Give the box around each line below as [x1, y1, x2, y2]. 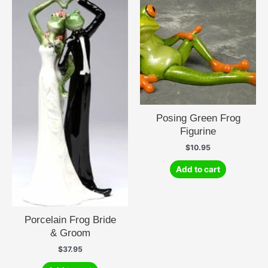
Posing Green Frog [156, 112, 240, 124]
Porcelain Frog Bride [24, 213, 116, 226]
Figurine [180, 125, 216, 138]
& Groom [50, 226, 90, 239]
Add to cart [176, 164, 220, 174]
